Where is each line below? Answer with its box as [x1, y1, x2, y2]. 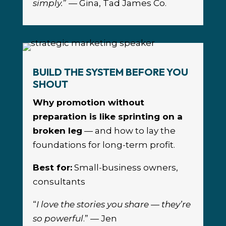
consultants [32, 177, 85, 187]
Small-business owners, [72, 162, 178, 173]
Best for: [32, 162, 72, 173]
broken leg [32, 126, 82, 136]
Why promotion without [32, 97, 144, 108]
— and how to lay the [82, 126, 176, 136]
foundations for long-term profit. [32, 140, 175, 150]
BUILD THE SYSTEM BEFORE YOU [32, 66, 188, 79]
